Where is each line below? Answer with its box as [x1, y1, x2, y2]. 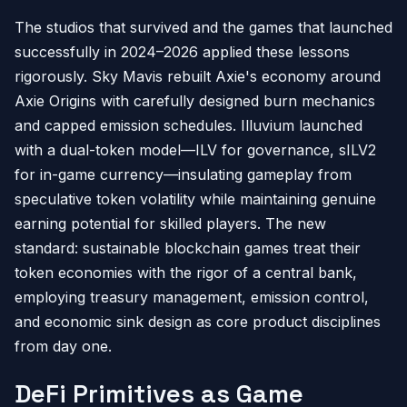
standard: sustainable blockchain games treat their [15, 239, 361, 257]
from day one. [15, 337, 112, 355]
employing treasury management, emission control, [15, 288, 369, 306]
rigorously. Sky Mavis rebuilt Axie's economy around [15, 67, 381, 85]
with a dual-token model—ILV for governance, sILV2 [15, 141, 376, 159]
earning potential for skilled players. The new [15, 214, 326, 233]
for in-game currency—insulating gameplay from [15, 165, 352, 184]
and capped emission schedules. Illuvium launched [15, 116, 362, 134]
